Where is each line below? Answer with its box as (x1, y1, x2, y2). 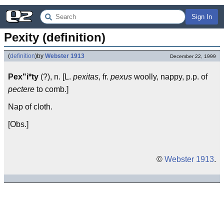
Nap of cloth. (8, 102, 52, 111)
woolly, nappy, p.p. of (132, 72, 207, 81)
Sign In (191, 13, 212, 20)
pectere (8, 85, 34, 93)
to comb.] (34, 85, 68, 93)
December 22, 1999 (170, 53, 216, 59)
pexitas (73, 72, 98, 81)
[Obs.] (8, 120, 28, 128)
